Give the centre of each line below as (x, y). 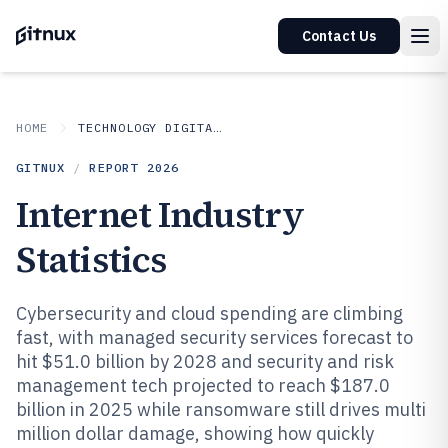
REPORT (118, 167)
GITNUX (41, 167)
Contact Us (339, 36)
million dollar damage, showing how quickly (195, 433)
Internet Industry (160, 214)
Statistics (91, 259)
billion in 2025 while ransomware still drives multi (221, 409)
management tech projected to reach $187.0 (203, 385)
